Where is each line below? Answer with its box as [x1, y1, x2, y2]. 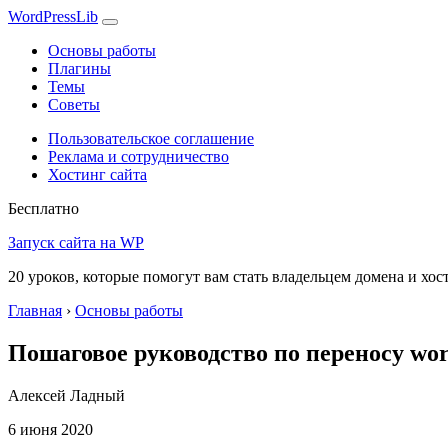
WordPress [8, 8, 76, 25]
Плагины [48, 60, 111, 77]
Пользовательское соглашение [48, 130, 254, 147]
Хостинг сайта [48, 166, 147, 183]
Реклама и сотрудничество [48, 148, 229, 165]
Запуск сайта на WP [8, 234, 144, 251]
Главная [8, 302, 62, 319]
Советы [48, 96, 100, 113]
